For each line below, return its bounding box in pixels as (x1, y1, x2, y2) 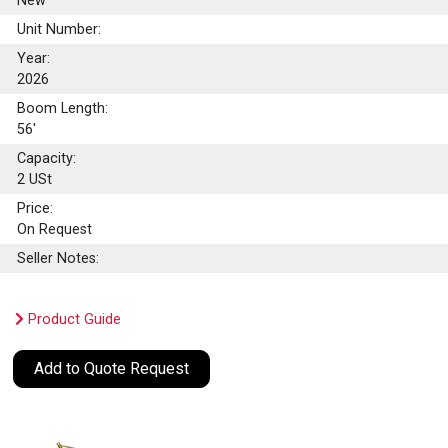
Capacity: (17, 149, 77, 167)
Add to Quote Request (34, 358, 190, 378)
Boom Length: (17, 99, 109, 117)
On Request (17, 220, 93, 238)
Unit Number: (17, 20, 102, 38)
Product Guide (24, 310, 122, 328)
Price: (17, 199, 54, 217)
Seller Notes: (17, 249, 100, 267)
